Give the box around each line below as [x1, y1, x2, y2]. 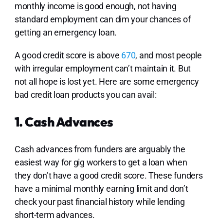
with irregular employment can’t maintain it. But [14, 63, 191, 74]
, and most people [135, 50, 202, 61]
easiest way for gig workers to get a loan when [14, 157, 187, 168]
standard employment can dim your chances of [14, 14, 191, 25]
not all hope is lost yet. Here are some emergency [14, 76, 199, 87]
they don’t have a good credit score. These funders [14, 170, 203, 181]
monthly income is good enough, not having [14, 1, 177, 12]
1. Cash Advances [14, 114, 116, 130]
